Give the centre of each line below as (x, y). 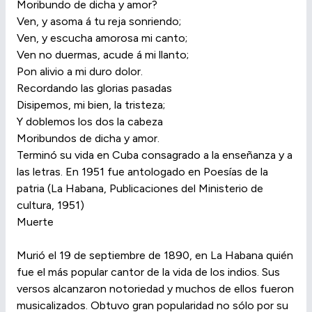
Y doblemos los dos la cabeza (90, 121)
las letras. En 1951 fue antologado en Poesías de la (142, 171)
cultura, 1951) (50, 205)
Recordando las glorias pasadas (94, 88)
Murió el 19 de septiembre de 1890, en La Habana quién (155, 255)
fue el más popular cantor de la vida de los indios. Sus (148, 272)
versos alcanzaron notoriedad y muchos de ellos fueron (155, 288)
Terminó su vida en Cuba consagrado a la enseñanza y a (155, 155)
